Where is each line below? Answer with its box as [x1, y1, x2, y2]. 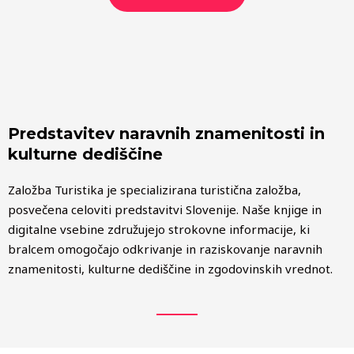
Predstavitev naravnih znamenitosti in [8, 124, 325, 144]
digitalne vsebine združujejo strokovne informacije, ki [8, 221, 310, 238]
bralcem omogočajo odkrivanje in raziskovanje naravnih [8, 241, 322, 258]
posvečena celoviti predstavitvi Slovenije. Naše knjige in [8, 201, 322, 218]
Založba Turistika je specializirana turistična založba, [8, 182, 301, 198]
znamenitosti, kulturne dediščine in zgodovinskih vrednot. [8, 261, 333, 277]
